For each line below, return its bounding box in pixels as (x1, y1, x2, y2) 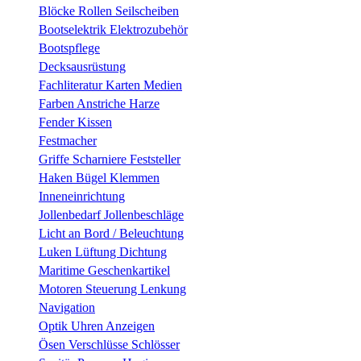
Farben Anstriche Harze (39, 97, 160, 110)
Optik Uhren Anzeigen (39, 319, 155, 333)
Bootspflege (39, 41, 100, 55)
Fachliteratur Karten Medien (39, 78, 182, 92)
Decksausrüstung (39, 60, 126, 73)
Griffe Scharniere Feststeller (39, 152, 180, 166)
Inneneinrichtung (39, 189, 125, 203)
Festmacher (39, 134, 97, 147)
